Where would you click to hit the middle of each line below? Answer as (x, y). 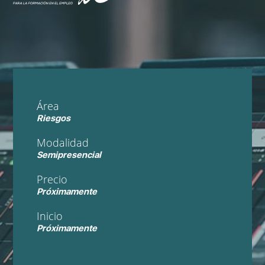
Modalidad (63, 143)
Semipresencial (69, 155)
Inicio (50, 216)
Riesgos (54, 118)
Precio (52, 179)
